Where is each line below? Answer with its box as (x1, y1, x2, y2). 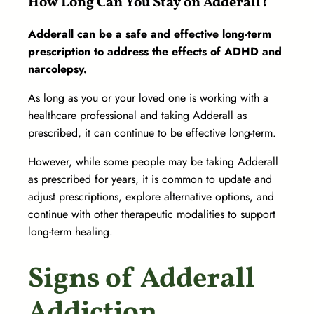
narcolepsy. (28, 61, 87, 78)
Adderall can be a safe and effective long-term (28, 26, 271, 43)
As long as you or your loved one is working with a (28, 90, 268, 107)
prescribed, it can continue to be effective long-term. (28, 125, 280, 142)
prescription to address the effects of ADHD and (28, 43, 282, 60)
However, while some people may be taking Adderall (28, 153, 278, 170)
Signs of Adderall (28, 260, 255, 300)
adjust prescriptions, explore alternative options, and (28, 189, 274, 205)
